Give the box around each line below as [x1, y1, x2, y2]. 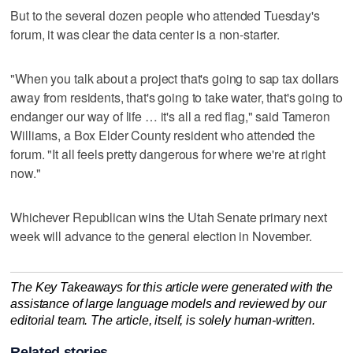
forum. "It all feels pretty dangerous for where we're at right [10, 144, 325, 163]
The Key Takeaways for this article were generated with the [10, 280, 333, 294]
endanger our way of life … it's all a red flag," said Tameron [10, 106, 330, 125]
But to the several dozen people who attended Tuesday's [10, 6, 320, 24]
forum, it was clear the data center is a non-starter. [10, 24, 280, 43]
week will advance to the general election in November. [10, 226, 312, 245]
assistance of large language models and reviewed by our [10, 296, 326, 310]
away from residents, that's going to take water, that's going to [10, 87, 343, 106]
